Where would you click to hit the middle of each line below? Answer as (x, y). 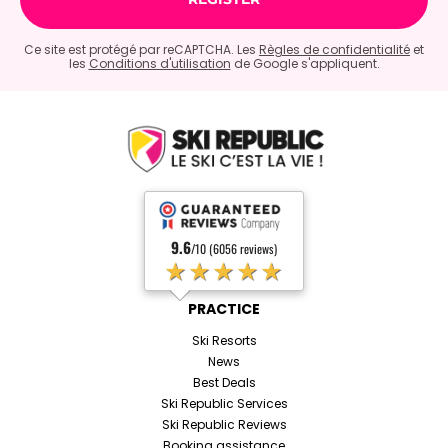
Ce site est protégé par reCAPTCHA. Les (141, 50)
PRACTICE (224, 308)
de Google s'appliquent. (305, 64)
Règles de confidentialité (334, 50)
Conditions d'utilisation (159, 64)
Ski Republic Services (224, 403)
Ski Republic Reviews (224, 424)
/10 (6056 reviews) (234, 248)
